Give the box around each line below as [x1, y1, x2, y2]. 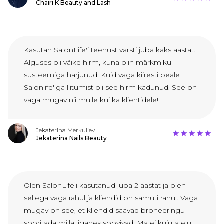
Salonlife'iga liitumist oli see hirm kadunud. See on [24, 83, 197, 92]
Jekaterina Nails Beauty [36, 134, 107, 142]
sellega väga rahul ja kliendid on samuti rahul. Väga [24, 193, 198, 203]
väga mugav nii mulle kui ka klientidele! [24, 95, 158, 105]
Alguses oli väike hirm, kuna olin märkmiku [24, 58, 171, 67]
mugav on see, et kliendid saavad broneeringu [24, 206, 185, 215]
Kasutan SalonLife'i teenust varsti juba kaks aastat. [24, 45, 195, 55]
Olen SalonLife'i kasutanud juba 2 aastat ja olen [24, 181, 186, 190]
